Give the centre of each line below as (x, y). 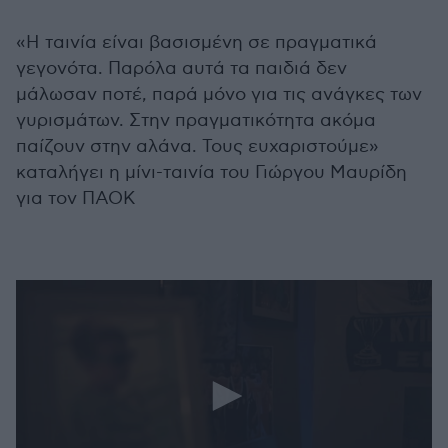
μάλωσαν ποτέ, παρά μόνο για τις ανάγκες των (219, 94)
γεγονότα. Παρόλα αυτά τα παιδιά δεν (181, 68)
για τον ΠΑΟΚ (76, 198)
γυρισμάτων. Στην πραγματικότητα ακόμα (196, 120)
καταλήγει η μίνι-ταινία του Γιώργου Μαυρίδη (211, 172)
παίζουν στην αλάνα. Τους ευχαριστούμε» (197, 146)
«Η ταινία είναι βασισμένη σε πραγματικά (196, 42)
